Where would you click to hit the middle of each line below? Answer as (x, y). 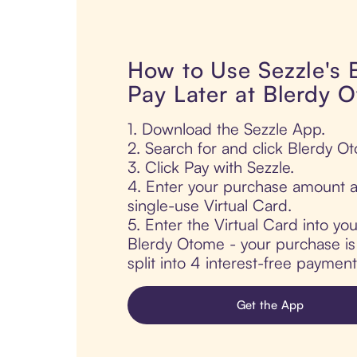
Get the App (270, 305)
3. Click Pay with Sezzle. (211, 167)
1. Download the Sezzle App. (226, 129)
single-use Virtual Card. (210, 206)
